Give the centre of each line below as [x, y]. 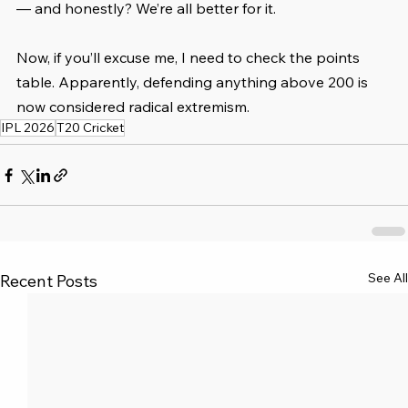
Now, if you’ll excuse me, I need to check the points [190, 58]
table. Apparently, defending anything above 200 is [194, 82]
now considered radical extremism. [133, 107]
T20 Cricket [90, 128]
